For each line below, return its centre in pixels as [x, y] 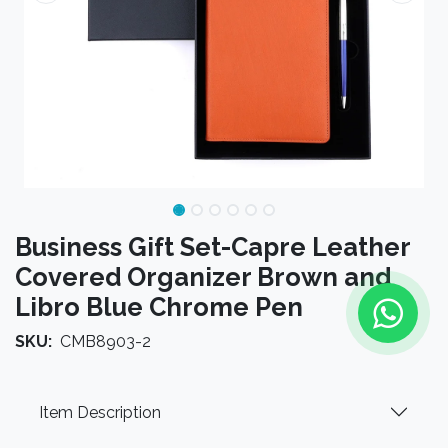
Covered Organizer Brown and [203, 277]
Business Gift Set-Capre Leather [212, 247]
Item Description [100, 412]
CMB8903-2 [105, 341]
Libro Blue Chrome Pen [159, 307]
